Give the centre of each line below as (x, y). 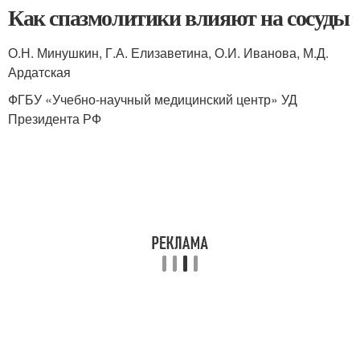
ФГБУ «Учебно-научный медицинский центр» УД (153, 99)
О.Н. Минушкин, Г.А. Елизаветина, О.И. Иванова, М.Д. (168, 53)
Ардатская (39, 72)
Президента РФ (55, 119)
